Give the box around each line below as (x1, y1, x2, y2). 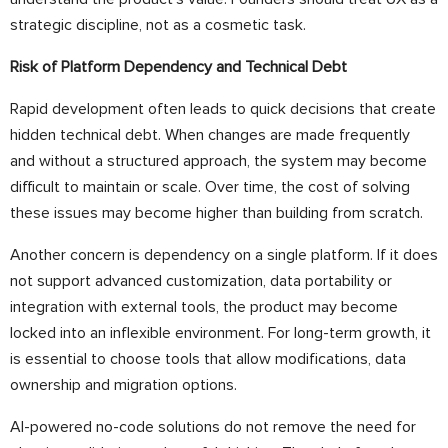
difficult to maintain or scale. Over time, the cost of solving (10, 177, 410, 197)
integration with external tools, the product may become (10, 297, 398, 317)
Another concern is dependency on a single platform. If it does (10, 245, 438, 265)
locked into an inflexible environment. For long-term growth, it (10, 323, 431, 343)
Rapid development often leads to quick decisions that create (10, 99, 436, 119)
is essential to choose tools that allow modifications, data (10, 349, 406, 369)
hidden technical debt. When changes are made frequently (10, 125, 410, 145)
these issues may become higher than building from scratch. (10, 203, 423, 223)
